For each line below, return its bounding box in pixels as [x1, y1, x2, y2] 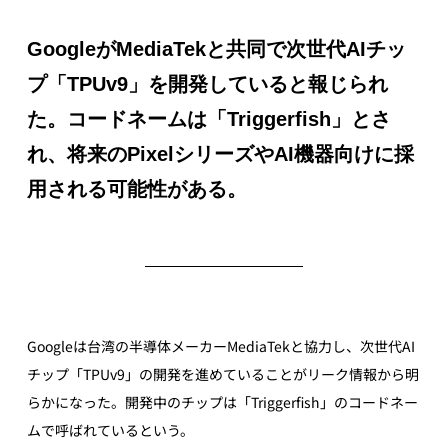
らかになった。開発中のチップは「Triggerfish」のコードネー [26, 391, 418, 412]
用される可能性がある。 [26, 177, 247, 200]
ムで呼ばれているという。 [26, 419, 194, 440]
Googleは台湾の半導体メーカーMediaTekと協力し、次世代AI [26, 335, 415, 356]
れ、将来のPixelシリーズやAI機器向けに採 [26, 142, 414, 165]
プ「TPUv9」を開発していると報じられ [26, 72, 388, 95]
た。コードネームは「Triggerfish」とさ [26, 107, 391, 130]
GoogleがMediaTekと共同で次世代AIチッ [26, 37, 406, 60]
